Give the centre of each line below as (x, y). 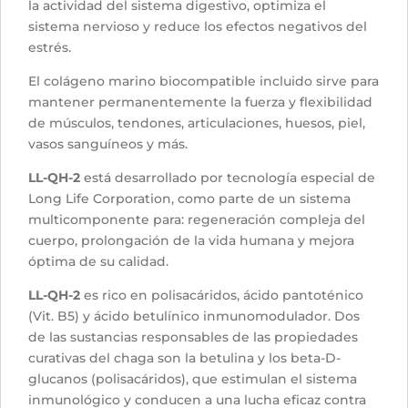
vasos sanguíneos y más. (108, 144)
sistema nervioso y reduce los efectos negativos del (198, 27)
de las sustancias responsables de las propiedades (193, 337)
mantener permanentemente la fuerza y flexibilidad (200, 102)
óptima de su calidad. (98, 262)
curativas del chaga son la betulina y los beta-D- (184, 358)
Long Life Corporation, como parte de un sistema (189, 199)
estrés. (50, 48)
